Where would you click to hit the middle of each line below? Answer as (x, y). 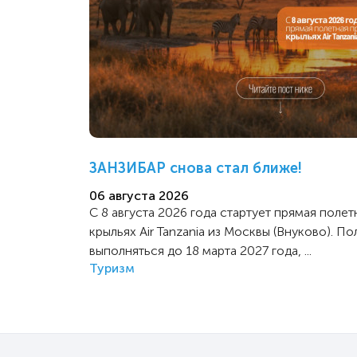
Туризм (112, 268)
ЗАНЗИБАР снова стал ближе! (196, 168)
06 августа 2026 (139, 195)
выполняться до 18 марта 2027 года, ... (200, 250)
